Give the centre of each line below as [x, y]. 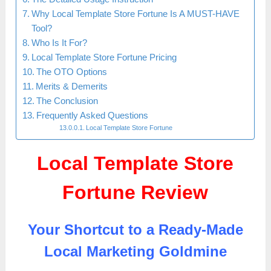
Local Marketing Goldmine [135, 252]
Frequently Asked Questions [93, 116]
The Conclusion [67, 101]
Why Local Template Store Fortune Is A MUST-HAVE [136, 14]
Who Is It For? [60, 43]
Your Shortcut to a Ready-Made [135, 230]
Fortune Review [135, 193]
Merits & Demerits [72, 87]
